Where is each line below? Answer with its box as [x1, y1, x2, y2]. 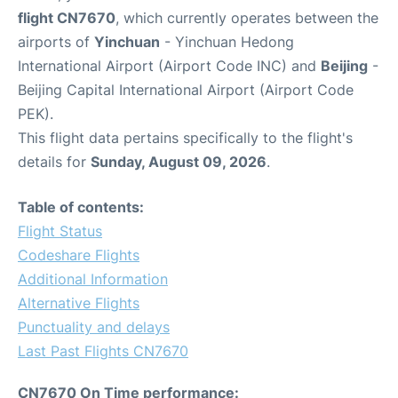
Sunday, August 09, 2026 [91, 153, 267, 171]
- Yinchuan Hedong [160, 33, 294, 51]
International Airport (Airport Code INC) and [18, 57, 321, 75]
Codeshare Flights [18, 246, 139, 264]
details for [18, 153, 91, 171]
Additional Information [18, 270, 168, 288]
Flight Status [18, 222, 102, 240]
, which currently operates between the [115, 9, 378, 27]
